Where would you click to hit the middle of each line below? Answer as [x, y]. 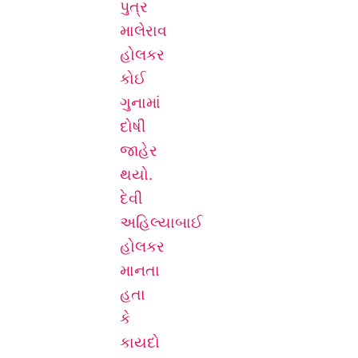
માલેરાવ [143, 30]
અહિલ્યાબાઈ [161, 222]
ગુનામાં [140, 102]
